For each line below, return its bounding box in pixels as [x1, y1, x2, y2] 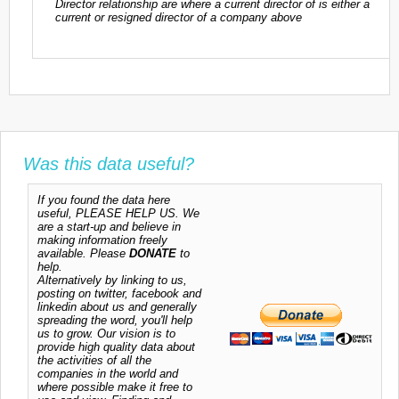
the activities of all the [37, 353, 151, 367]
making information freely [37, 232, 167, 247]
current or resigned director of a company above [55, 10, 302, 24]
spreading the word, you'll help [37, 313, 192, 327]
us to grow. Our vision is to [37, 326, 175, 340]
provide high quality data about [37, 339, 195, 354]
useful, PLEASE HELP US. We [37, 206, 199, 220]
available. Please [37, 246, 129, 260]
